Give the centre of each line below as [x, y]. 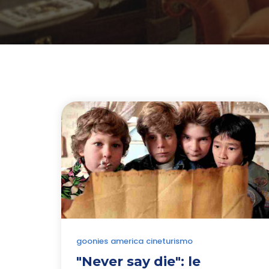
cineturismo [169, 241]
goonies [92, 241]
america [127, 241]
